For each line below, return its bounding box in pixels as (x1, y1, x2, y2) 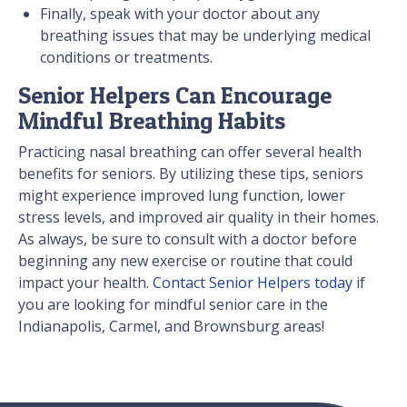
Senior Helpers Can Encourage (18, 80, 332, 109)
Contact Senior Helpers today (153, 272, 352, 293)
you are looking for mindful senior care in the (18, 293, 328, 314)
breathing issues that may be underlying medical (40, 25, 371, 45)
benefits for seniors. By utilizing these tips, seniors (18, 163, 363, 184)
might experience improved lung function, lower (18, 184, 345, 205)
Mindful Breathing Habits (18, 105, 285, 134)
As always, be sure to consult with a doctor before (18, 228, 357, 249)
